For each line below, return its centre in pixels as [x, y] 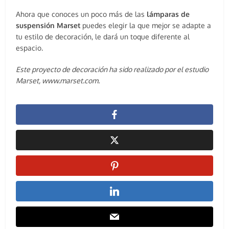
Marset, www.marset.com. [58, 81]
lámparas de [167, 14]
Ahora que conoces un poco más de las [81, 14]
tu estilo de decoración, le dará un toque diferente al [104, 37]
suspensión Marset [48, 26]
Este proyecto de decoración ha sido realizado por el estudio [112, 70]
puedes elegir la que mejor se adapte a [146, 26]
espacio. [30, 48]
